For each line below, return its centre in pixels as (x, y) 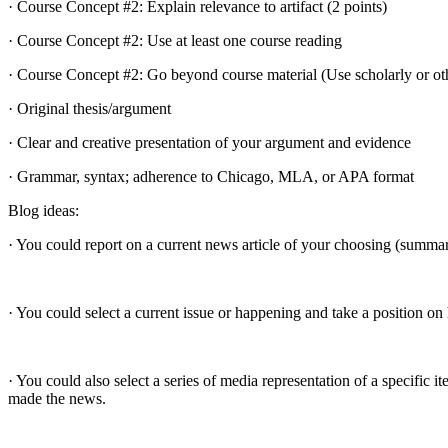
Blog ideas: (43, 210)
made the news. (57, 398)
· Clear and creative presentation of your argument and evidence (209, 142)
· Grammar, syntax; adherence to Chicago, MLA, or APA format (211, 176)
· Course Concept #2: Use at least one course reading (175, 40)
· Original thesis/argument (89, 108)
